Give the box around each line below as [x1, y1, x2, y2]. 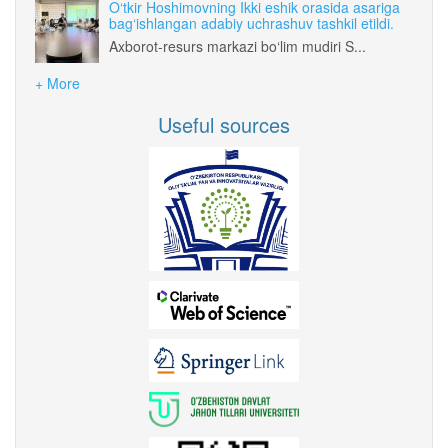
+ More [35, 72, 80, 93]
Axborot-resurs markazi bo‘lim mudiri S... [109, 35, 366, 56]
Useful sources [158, 109, 290, 139]
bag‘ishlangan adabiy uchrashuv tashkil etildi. [109, 12, 394, 33]
